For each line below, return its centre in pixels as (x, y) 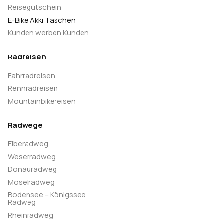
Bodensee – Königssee (47, 195)
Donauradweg (32, 169)
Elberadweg (28, 144)
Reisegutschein (35, 7)
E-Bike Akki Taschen (42, 20)
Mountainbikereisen (42, 101)
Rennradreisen (33, 88)
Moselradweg (31, 182)
